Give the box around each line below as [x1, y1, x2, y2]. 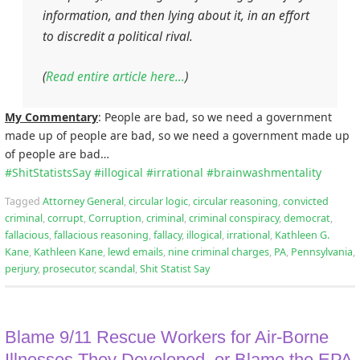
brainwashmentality [214, 164, 321, 180]
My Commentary [5, 108, 98, 125]
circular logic [129, 194, 188, 208]
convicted [283, 194, 329, 208]
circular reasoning [193, 194, 278, 208]
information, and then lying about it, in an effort [42, 7, 309, 25]
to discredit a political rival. [42, 28, 193, 46]
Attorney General [43, 194, 124, 208]
